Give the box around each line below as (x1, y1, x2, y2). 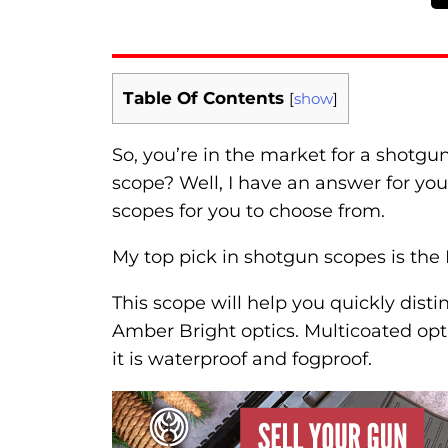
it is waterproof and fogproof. (112, 348, 372, 371)
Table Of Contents (123, 87, 284, 109)
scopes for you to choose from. (112, 200, 385, 223)
